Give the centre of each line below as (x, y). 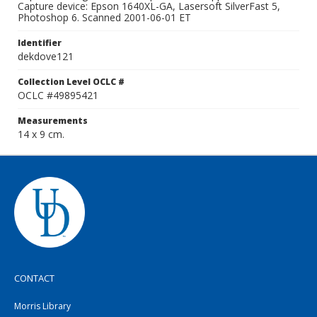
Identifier (40, 43)
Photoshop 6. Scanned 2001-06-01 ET (104, 17)
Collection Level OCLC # (71, 82)
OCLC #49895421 (58, 95)
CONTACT (34, 278)
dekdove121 (46, 56)
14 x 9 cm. (41, 134)
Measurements (53, 121)
